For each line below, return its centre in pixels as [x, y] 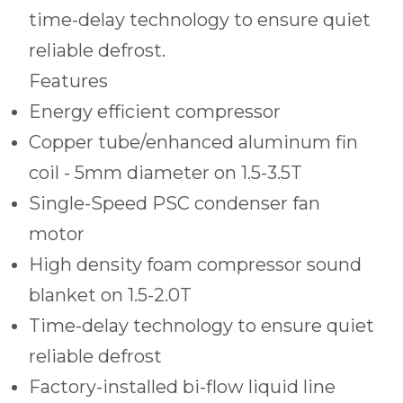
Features [68, 81]
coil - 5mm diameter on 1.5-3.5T [166, 173]
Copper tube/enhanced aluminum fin [193, 142]
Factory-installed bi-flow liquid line [182, 387]
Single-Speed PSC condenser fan [175, 203]
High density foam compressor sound [195, 264]
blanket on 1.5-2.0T [110, 295]
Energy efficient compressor [155, 112]
